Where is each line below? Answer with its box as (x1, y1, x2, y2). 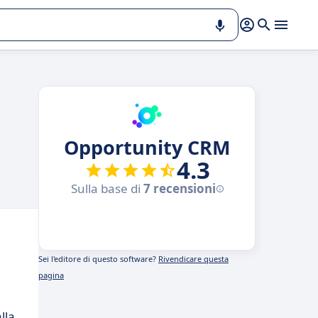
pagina (38, 270, 64, 280)
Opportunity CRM (64, 134, 230, 160)
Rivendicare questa (158, 253, 229, 264)
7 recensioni (143, 180, 216, 197)
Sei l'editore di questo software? (38, 253, 158, 264)
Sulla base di (70, 180, 143, 197)
